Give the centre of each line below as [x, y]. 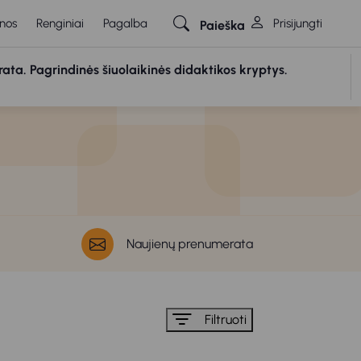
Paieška [222, 25]
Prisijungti [296, 23]
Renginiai [60, 23]
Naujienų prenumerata [190, 243]
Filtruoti [226, 320]
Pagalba [125, 23]
